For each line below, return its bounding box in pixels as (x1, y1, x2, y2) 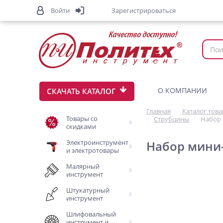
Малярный (66, 162, 100, 171)
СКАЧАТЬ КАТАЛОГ (47, 86, 115, 96)
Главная (146, 107, 171, 115)
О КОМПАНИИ (158, 86, 207, 95)
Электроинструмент (66, 138, 128, 147)
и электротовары (66, 146, 119, 155)
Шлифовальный (66, 210, 116, 219)
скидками (66, 122, 96, 131)
